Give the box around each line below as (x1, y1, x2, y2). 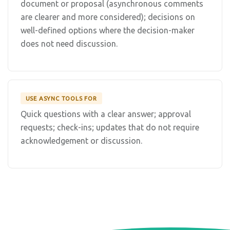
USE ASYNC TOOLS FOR (25, 94, 97, 102)
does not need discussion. (21, 39, 118, 48)
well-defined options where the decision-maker (21, 25, 195, 35)
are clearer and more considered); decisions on (21, 12, 195, 22)
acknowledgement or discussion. (21, 136, 142, 146)
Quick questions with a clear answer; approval (21, 109, 191, 119)
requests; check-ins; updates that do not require (21, 123, 199, 132)
